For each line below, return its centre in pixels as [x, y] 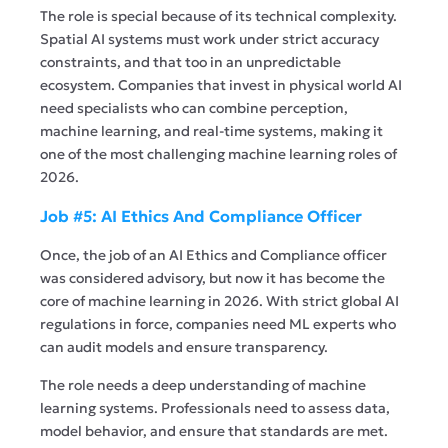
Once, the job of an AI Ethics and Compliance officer [213, 254]
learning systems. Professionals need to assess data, [215, 407]
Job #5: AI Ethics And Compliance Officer [201, 215]
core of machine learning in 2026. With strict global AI [219, 300]
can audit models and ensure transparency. [184, 346]
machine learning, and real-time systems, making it [211, 130]
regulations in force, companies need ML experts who [218, 323]
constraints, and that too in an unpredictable [190, 61]
